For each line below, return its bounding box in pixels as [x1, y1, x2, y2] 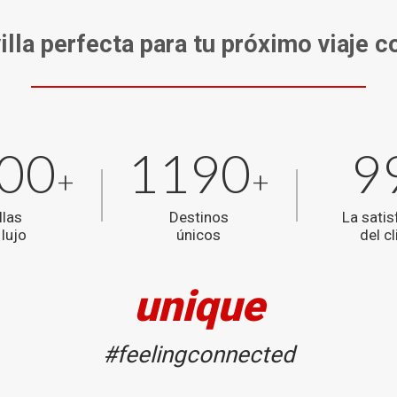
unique [133, 281, 264, 332]
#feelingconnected [102, 341, 295, 369]
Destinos [168, 208, 229, 227]
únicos [176, 226, 221, 245]
